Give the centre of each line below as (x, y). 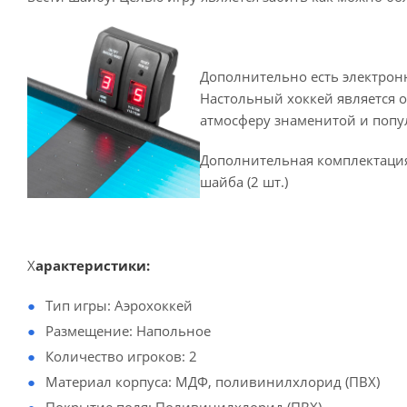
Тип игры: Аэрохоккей (119, 305)
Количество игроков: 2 (121, 356)
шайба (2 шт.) (244, 182)
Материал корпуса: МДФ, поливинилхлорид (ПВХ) (213, 382)
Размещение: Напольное (128, 331)
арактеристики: (93, 265)
